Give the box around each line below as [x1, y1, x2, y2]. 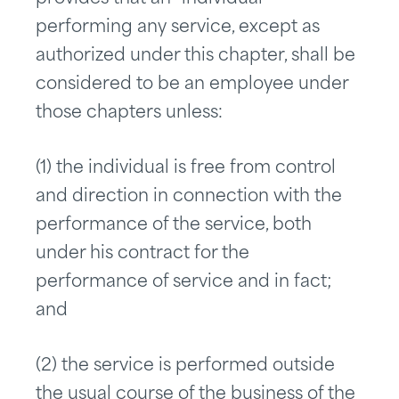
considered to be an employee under [36, 77, 348, 94]
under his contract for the [36, 246, 249, 264]
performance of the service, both [36, 217, 312, 235]
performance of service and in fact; [36, 274, 331, 292]
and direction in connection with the [36, 189, 342, 207]
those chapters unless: [36, 105, 223, 123]
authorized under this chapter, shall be [36, 48, 355, 66]
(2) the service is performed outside [36, 358, 335, 376]
